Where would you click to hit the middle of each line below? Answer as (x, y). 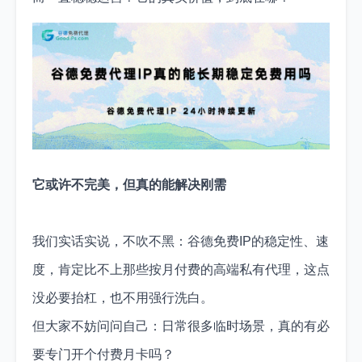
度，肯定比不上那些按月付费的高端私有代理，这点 (181, 269)
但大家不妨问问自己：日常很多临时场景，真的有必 (181, 326)
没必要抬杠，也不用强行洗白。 (123, 297)
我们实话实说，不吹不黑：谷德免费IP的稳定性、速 (181, 241)
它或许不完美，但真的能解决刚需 (129, 184)
